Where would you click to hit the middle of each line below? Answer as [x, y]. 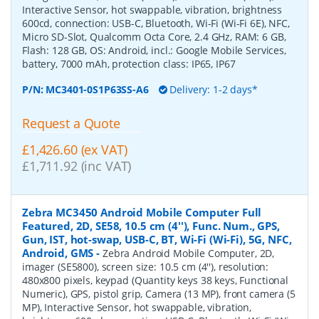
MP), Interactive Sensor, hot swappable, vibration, [137, 307]
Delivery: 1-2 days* [212, 90]
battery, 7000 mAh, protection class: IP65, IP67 [129, 64]
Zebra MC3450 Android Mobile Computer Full [142, 212]
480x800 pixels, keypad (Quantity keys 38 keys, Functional [156, 280]
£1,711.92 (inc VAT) [77, 166]
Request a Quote [71, 124]
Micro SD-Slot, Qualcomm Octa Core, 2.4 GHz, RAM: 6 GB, [154, 37]
